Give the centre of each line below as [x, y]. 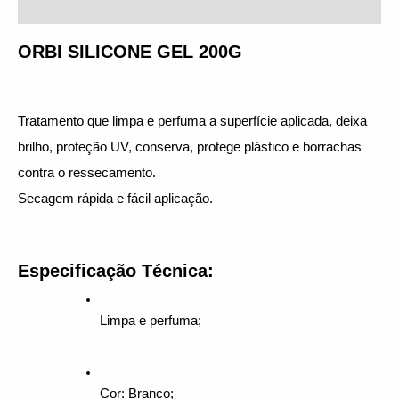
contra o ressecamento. [87, 172]
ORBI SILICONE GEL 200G [130, 51]
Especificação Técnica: [116, 271]
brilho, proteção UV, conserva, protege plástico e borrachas [190, 147]
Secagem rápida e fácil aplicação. [115, 198]
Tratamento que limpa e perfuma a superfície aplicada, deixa [192, 121]
